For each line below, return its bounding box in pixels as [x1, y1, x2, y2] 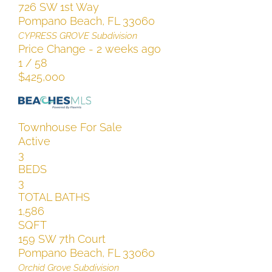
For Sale [80, 120, 122, 134]
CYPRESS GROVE [18, 30, 89, 41]
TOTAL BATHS [18, 190, 90, 203]
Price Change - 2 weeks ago [18, 42, 161, 55]
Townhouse [18, 120, 77, 134]
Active [18, 134, 50, 148]
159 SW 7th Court [18, 232, 106, 245]
